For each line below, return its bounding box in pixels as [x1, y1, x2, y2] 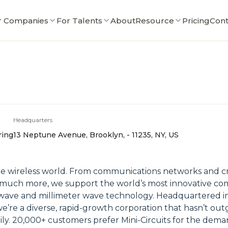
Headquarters [13, 116, 52, 124]
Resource [135, 15, 174, 25]
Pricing [182, 15, 210, 25]
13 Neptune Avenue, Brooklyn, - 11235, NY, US [13, 130, 179, 139]
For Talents [56, 15, 102, 25]
